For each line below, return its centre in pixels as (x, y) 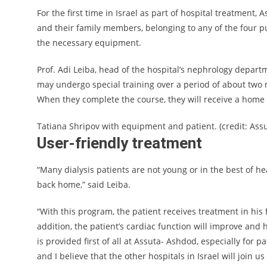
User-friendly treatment (119, 143)
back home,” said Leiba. (84, 184)
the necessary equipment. (89, 43)
